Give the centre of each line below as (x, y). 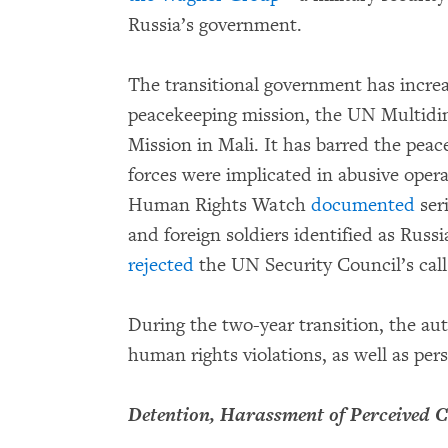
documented (363, 205)
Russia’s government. (215, 25)
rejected (161, 265)
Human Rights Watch (219, 205)
